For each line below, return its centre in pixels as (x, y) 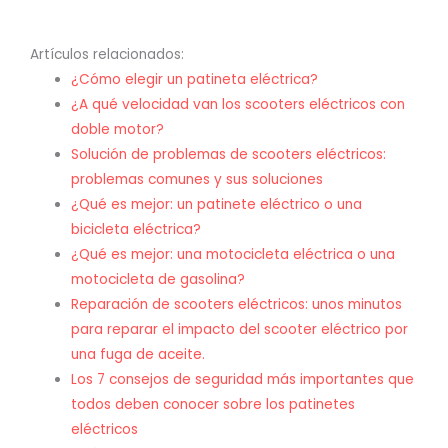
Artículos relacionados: (107, 55)
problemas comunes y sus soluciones (197, 180)
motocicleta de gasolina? (158, 280)
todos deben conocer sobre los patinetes (213, 405)
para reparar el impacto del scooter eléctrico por (240, 330)
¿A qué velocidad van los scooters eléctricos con (238, 105)
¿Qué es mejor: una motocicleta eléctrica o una (233, 255)
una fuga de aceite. (138, 355)
